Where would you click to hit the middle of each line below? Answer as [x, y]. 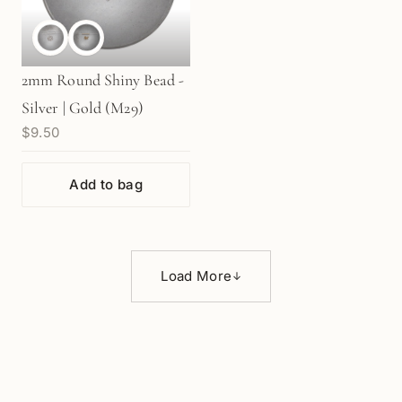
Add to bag [106, 184]
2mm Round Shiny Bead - [103, 79]
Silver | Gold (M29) [83, 107]
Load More [197, 275]
